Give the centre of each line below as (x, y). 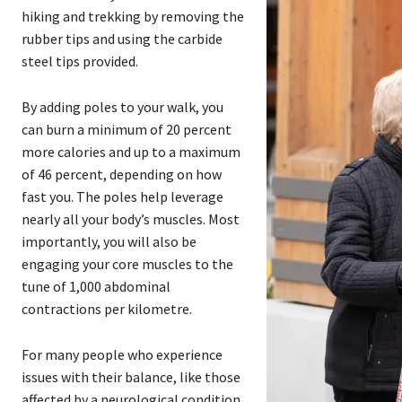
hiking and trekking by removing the (133, 17)
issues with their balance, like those (131, 377)
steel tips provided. (80, 61)
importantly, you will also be (109, 242)
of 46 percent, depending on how (122, 175)
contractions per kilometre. (107, 309)
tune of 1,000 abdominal (96, 287)
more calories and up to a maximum (131, 152)
